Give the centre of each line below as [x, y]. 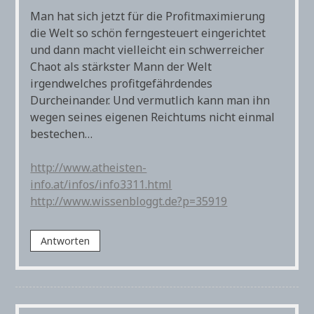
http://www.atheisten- [89, 167]
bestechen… [62, 134]
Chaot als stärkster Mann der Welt [121, 66]
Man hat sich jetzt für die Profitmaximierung [148, 16]
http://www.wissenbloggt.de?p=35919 [129, 201]
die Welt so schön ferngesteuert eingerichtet [148, 33]
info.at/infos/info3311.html [101, 184]
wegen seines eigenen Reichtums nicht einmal [153, 117]
